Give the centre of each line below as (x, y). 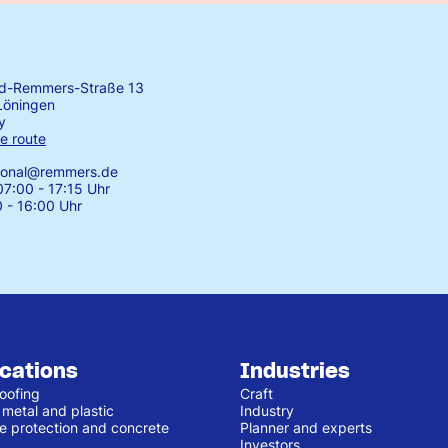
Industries (295, 370)
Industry (267, 410)
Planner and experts (306, 427)
